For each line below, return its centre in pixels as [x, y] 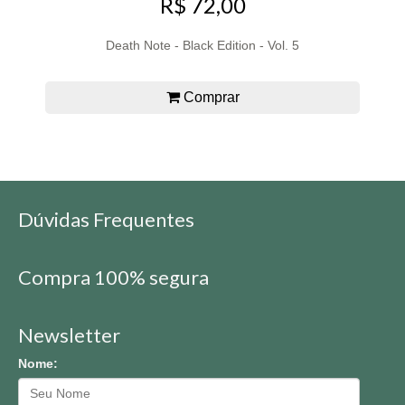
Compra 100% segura [113, 278]
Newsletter [69, 335]
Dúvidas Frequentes [106, 220]
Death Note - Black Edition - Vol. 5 [202, 46]
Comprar [209, 98]
